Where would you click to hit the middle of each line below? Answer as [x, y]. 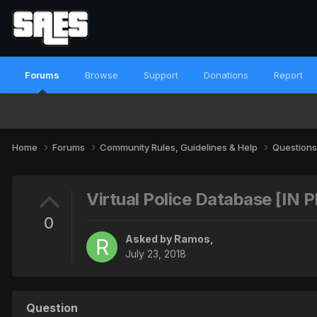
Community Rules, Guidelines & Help [180, 147]
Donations [226, 75]
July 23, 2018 [156, 254]
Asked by [150, 239]
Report [288, 75]
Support [161, 75]
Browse [102, 75]
